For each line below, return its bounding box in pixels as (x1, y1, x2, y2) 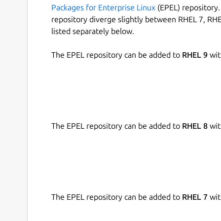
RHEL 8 (182, 121, 208, 131)
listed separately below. (51, 27, 134, 36)
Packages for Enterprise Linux (51, 3, 155, 12)
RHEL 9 (182, 50, 208, 60)
